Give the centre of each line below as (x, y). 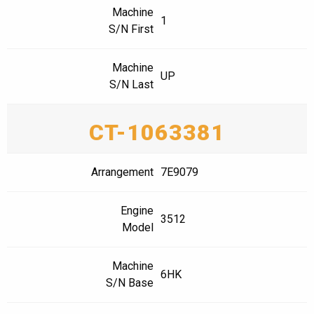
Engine (137, 211)
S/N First (131, 29)
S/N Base (130, 283)
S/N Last (131, 85)
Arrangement (122, 172)
